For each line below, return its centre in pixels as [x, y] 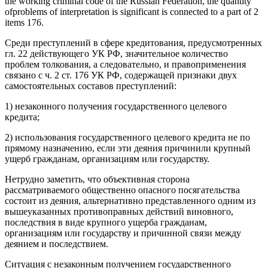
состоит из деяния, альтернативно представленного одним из [130, 201]
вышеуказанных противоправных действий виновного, [119, 212]
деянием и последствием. [57, 244]
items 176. [24, 23]
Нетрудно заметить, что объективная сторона [97, 179]
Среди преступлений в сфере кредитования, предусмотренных [133, 43]
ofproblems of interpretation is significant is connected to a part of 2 [132, 12]
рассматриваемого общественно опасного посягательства [122, 190]
